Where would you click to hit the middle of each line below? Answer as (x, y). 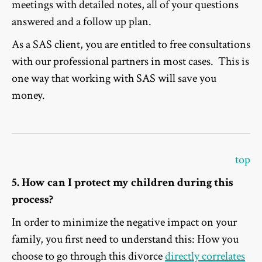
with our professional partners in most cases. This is (130, 62)
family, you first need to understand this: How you (125, 239)
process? (35, 200)
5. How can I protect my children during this (123, 183)
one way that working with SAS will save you (114, 79)
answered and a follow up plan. (82, 22)
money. (28, 96)
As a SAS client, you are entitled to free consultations (131, 45)
